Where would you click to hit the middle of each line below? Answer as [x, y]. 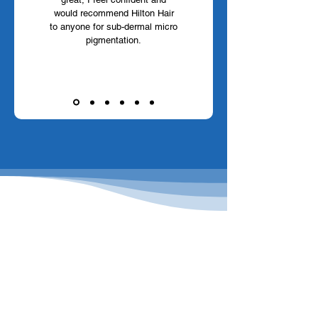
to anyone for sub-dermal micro [114, 27]
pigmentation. [114, 40]
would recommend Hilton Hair [114, 13]
